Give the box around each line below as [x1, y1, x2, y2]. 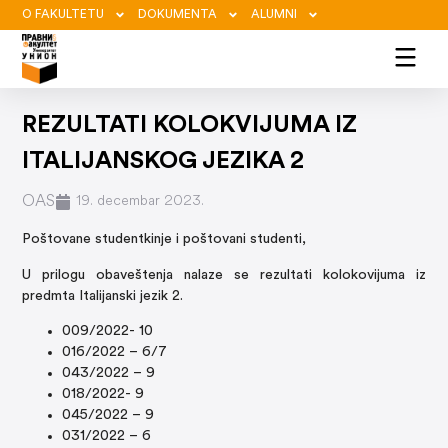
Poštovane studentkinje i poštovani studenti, [22, 232, 307, 248]
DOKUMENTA [138, 9, 218, 22]
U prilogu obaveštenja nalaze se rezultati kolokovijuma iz [22, 267, 426, 283]
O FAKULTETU [22, 9, 105, 22]
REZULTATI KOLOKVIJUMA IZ [22, 114, 358, 139]
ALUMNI [251, 9, 298, 22]
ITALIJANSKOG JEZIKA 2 [22, 150, 305, 175]
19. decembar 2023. [76, 194, 205, 210]
